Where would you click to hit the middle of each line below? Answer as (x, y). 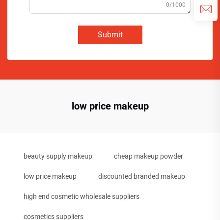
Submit (110, 35)
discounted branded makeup (142, 176)
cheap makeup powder (149, 156)
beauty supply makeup (58, 156)
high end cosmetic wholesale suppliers (82, 196)
